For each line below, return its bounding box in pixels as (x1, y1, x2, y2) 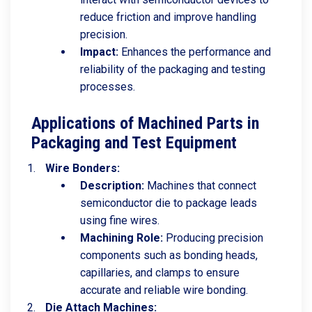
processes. (80, 80, 135, 93)
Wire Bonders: (45, 162, 120, 175)
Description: (80, 179, 144, 192)
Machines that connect (144, 179, 256, 192)
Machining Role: (80, 231, 163, 244)
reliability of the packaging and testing (80, 63, 265, 76)
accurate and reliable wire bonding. (80, 283, 248, 297)
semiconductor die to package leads (80, 196, 257, 210)
